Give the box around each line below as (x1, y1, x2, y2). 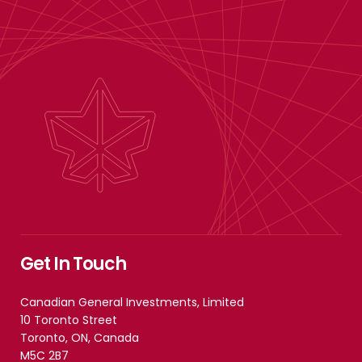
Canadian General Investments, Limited (20, 294, 244, 310)
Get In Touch (20, 251, 126, 276)
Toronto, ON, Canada (20, 330, 145, 346)
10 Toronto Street (20, 312, 117, 328)
